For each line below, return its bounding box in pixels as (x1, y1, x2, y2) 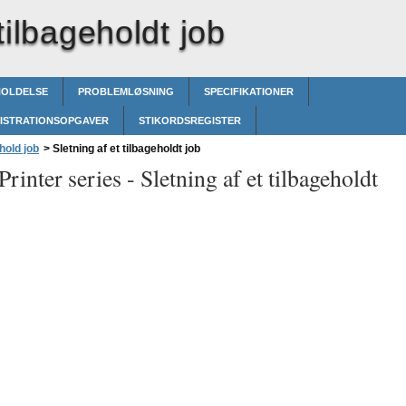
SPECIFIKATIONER (204, 86, 294, 97)
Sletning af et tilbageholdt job (50, 142, 200, 155)
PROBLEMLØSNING (78, 86, 174, 97)
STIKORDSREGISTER (139, 115, 241, 126)
